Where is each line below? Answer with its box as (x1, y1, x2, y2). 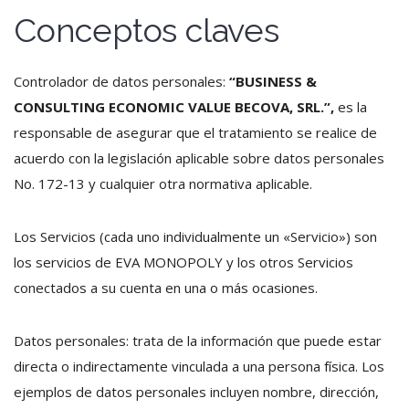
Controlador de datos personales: (14, 72, 229, 90)
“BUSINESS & (229, 72, 320, 90)
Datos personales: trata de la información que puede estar (14, 331, 382, 350)
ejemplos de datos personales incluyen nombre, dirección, (14, 383, 379, 401)
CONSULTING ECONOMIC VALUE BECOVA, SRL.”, (14, 98, 334, 116)
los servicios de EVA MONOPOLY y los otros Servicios (14, 253, 353, 271)
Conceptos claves (14, 11, 279, 49)
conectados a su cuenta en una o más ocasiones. (14, 278, 318, 297)
